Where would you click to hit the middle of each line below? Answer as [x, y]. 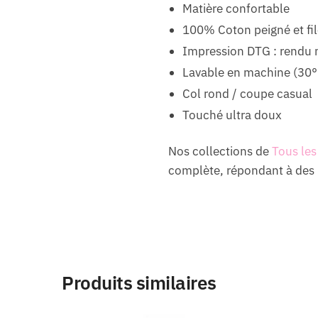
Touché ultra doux [232, 115]
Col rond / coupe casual [247, 94]
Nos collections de [220, 152]
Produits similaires [139, 283]
